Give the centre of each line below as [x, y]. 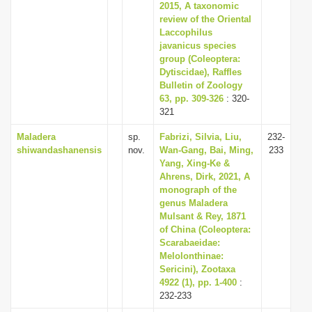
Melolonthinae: [192, 256]
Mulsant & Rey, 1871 [203, 216]
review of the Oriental [205, 19]
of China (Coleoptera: [205, 229]
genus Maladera [194, 203]
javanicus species [198, 46]
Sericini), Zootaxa [197, 269]
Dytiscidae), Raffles [201, 72]
